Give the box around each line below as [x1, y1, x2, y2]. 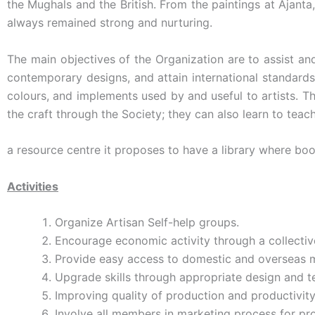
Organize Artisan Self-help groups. [55, 215, 239, 230]
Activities [7, 179, 58, 193]
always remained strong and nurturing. [7, 15, 212, 30]
